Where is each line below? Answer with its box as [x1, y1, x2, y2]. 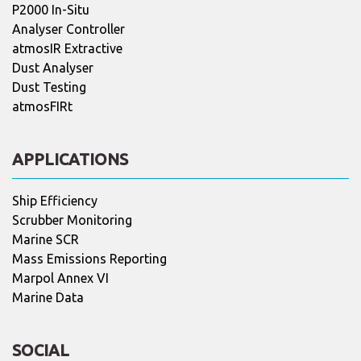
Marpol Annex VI [12, 270, 109, 285]
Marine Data [12, 289, 84, 305]
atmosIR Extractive [12, 40, 122, 56]
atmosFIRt [12, 98, 73, 114]
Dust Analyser [12, 60, 93, 75]
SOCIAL [12, 340, 69, 359]
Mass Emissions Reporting [12, 251, 167, 266]
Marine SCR [12, 231, 79, 247]
